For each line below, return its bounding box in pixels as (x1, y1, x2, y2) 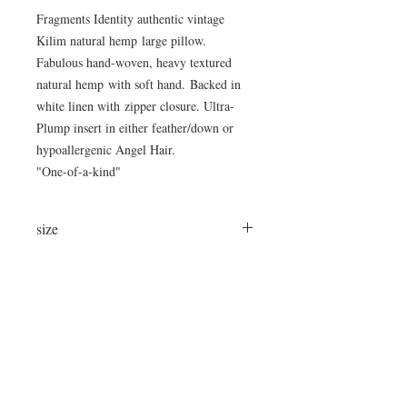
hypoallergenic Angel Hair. (36, 141, 175, 158)
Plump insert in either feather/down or (36, 119, 233, 136)
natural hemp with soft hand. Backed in (36, 75, 241, 93)
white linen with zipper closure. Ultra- (36, 97, 234, 114)
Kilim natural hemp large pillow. (36, 32, 206, 49)
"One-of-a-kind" (36, 163, 121, 180)
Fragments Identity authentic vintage (36, 10, 224, 27)
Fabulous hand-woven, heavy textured (36, 54, 232, 71)
